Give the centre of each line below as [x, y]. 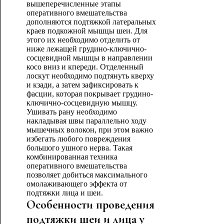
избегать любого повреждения [78, 139]
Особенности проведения [90, 205]
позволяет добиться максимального [87, 175]
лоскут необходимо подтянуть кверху [90, 76]
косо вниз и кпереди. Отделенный [85, 67]
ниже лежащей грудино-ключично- [86, 49]
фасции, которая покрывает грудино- [89, 94]
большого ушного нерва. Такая [79, 148]
